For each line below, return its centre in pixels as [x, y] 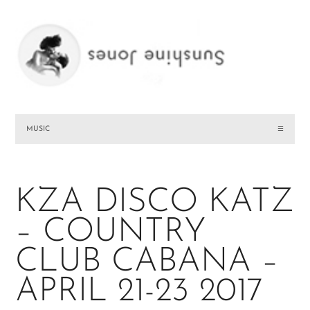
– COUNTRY [111, 233]
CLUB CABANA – [147, 263]
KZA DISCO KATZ [155, 203]
